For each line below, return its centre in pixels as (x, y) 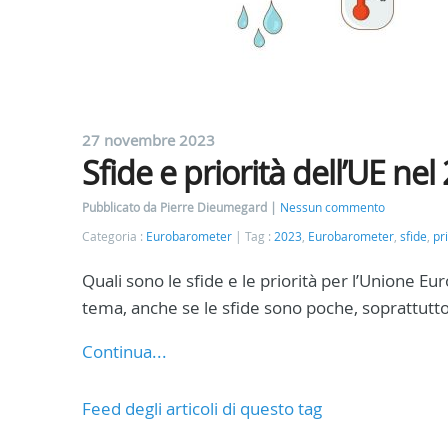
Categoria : (114, 236)
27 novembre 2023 (148, 140)
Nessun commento (332, 207)
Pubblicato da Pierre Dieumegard (176, 207)
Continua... (124, 351)
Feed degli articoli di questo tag (202, 408)
